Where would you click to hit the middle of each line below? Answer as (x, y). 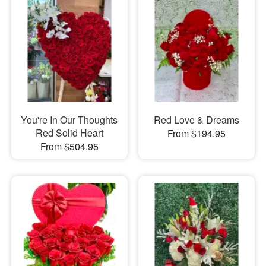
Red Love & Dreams (196, 120)
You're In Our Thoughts (69, 120)
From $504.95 (69, 147)
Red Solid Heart (69, 133)
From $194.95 (196, 134)
